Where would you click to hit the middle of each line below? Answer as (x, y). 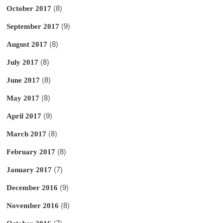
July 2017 (23, 62)
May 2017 (23, 98)
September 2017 (33, 26)
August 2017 (27, 44)
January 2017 (29, 169)
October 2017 (29, 8)
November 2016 (33, 205)
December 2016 (32, 187)
